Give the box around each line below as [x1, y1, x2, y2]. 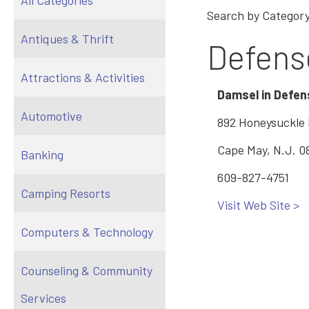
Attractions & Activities [21, 70, 145, 85]
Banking [21, 147, 63, 162]
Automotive [21, 108, 82, 123]
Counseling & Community [21, 263, 152, 278]
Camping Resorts [21, 186, 110, 201]
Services [21, 290, 66, 306]
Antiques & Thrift [21, 31, 114, 46]
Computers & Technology [21, 224, 153, 239]
